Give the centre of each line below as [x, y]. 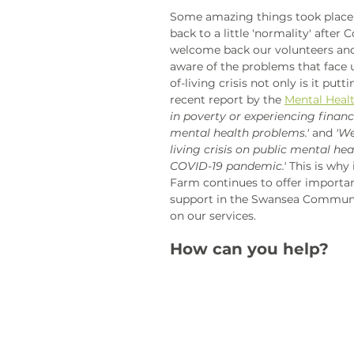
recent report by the [227, 100]
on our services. [215, 216]
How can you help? [249, 249]
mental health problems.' [239, 133]
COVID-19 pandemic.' [228, 166]
